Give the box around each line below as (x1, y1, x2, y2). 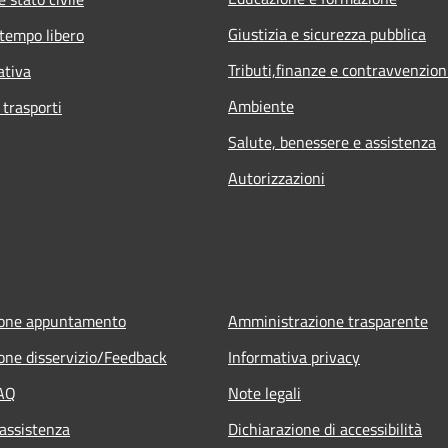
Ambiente (228, 93, 294, 118)
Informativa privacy (228, 344, 360, 369)
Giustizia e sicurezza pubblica (228, 21, 426, 46)
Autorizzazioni (228, 165, 325, 190)
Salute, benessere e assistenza (228, 129, 436, 154)
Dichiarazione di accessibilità (228, 416, 422, 441)
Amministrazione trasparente (228, 308, 428, 333)
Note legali (228, 380, 301, 405)
